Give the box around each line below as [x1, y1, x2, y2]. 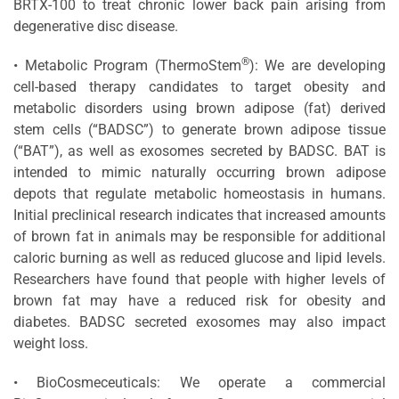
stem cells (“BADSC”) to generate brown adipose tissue [13, 120, 386, 138]
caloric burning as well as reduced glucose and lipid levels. [13, 248, 386, 266]
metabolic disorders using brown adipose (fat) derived [13, 99, 386, 117]
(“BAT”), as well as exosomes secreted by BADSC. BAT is [13, 142, 386, 159]
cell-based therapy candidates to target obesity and [13, 77, 386, 95]
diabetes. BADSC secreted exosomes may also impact [13, 313, 386, 330]
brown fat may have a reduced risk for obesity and [13, 291, 386, 309]
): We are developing [248, 56, 386, 74]
